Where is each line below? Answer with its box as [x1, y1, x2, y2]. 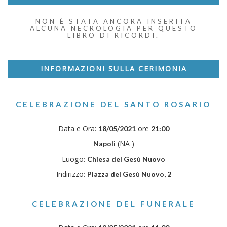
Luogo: [62, 154, 87, 164]
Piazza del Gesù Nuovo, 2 [87, 169, 171, 178]
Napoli [93, 139, 116, 148]
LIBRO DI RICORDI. [67, 31, 160, 40]
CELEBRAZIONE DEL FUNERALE [31, 199, 196, 208]
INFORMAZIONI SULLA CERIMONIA [40, 63, 187, 73]
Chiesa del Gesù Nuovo [87, 154, 165, 163]
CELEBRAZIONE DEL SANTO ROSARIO [16, 99, 211, 109]
